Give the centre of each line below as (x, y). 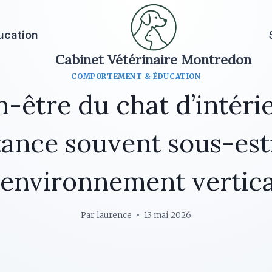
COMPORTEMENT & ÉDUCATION (136, 76)
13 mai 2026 (167, 215)
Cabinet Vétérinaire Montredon (154, 59)
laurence (114, 215)
